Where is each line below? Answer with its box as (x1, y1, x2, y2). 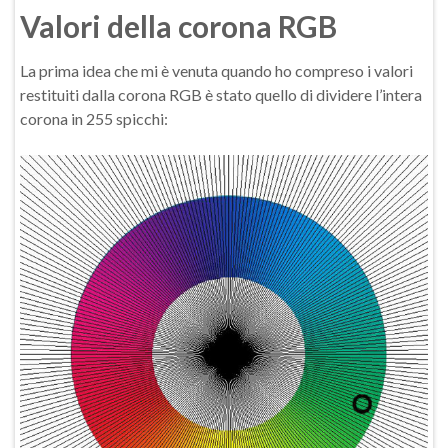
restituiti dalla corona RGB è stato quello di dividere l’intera (20, 85, 422, 104)
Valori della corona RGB (20, 8, 337, 44)
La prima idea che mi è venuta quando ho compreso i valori (20, 61, 413, 80)
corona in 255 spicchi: (20, 109, 168, 128)
